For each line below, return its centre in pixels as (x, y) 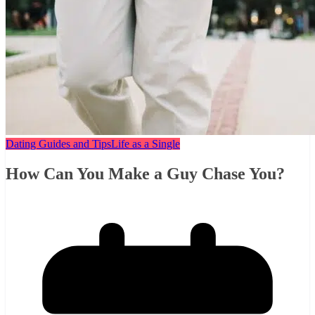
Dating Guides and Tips (58, 144)
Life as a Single (146, 144)
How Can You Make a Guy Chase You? (145, 173)
